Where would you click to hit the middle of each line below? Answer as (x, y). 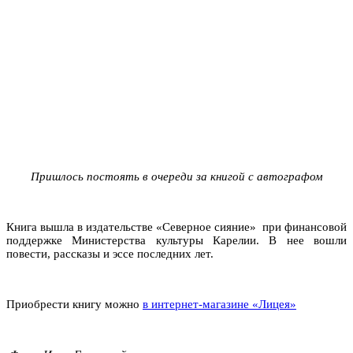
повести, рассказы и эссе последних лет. (110, 253)
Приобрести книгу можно (74, 304)
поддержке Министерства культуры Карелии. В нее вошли (176, 240)
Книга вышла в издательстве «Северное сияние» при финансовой (176, 227)
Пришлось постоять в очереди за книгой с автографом (176, 176)
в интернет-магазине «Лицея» (219, 304)
